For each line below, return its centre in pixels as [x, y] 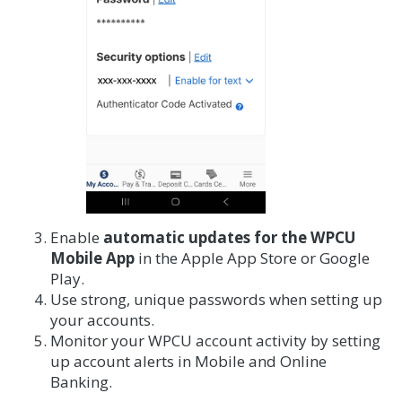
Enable [76, 238]
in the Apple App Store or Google [252, 258]
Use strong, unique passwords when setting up [216, 300]
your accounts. [104, 320]
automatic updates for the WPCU [229, 238]
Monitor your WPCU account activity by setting [215, 341]
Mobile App [92, 258]
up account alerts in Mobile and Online [188, 362]
